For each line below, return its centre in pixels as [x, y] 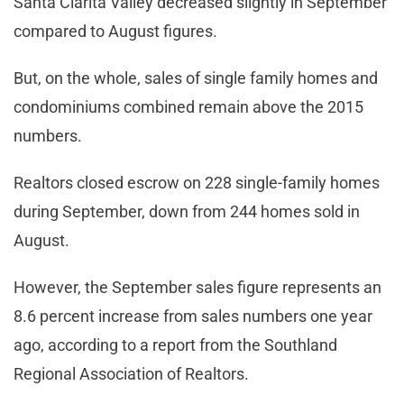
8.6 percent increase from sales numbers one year [193, 317]
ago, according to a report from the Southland [175, 345]
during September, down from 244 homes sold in [187, 212]
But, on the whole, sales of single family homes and [196, 78]
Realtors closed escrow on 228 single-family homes [197, 183]
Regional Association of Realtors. [131, 374]
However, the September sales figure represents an [197, 288]
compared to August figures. [115, 32]
